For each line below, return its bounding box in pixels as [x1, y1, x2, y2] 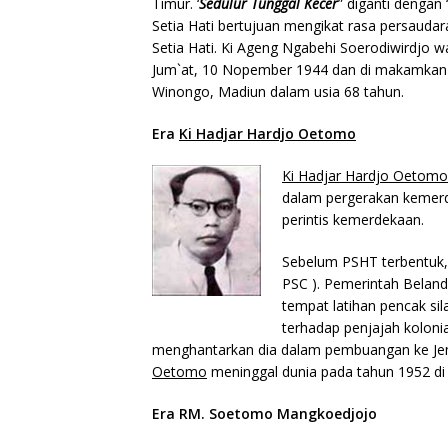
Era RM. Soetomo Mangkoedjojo [152, 403, 377, 423]
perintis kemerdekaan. [282, 209, 424, 229]
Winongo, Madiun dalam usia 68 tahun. [152, 81, 404, 101]
